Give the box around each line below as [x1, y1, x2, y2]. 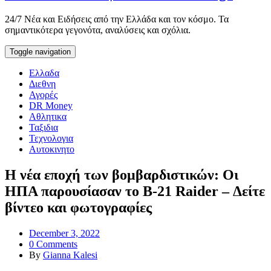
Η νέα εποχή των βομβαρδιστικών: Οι [5, 167, 238, 183]
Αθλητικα [29, 111, 67, 122]
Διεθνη [29, 79, 56, 90]
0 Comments [29, 239, 77, 250]
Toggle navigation [10, 47, 71, 57]
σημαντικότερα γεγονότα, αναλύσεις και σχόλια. [5, 25, 191, 36]
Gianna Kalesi [43, 250, 97, 261]
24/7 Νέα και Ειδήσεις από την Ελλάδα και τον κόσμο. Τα [5, 14, 229, 25]
